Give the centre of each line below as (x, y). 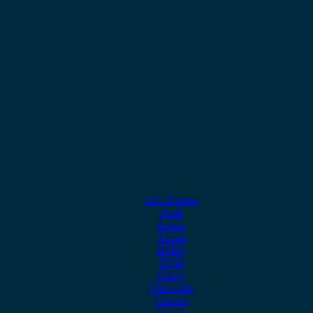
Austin (170, 225)
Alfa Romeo (170, 199)
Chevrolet (170, 287)
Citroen (170, 300)
